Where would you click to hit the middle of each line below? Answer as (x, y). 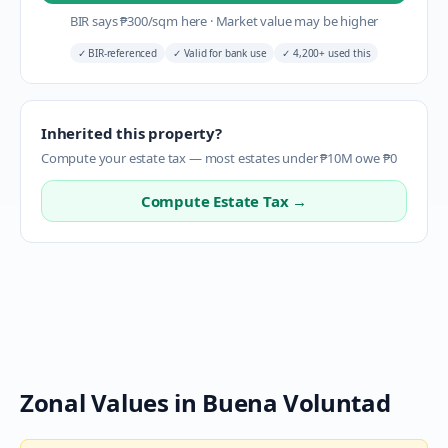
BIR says (95, 21)
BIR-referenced (121, 53)
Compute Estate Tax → (224, 201)
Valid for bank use (223, 53)
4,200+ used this (330, 53)
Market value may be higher (295, 21)
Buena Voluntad (296, 402)
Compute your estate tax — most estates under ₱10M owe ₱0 (219, 158)
